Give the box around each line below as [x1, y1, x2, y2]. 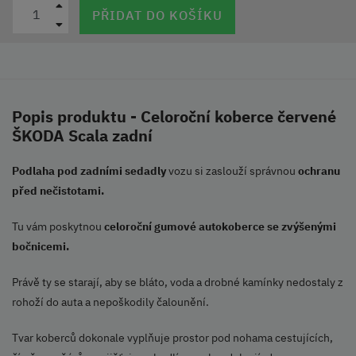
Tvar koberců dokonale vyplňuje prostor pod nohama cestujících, [12, 331, 333, 346]
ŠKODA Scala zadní [12, 125, 153, 147]
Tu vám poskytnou [12, 219, 104, 234]
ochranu [298, 164, 340, 179]
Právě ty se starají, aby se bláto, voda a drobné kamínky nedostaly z [12, 275, 343, 290]
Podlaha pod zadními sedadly [12, 164, 166, 179]
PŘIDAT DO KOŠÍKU [92, 6, 222, 23]
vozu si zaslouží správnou [166, 164, 298, 179]
